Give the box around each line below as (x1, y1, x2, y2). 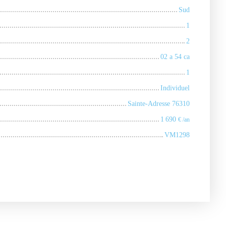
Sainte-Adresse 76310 (128, 99, 190, 108)
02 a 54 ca (160, 52, 190, 61)
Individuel (160, 84, 190, 92)
